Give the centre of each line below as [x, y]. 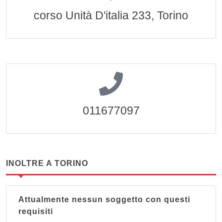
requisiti [36, 211]
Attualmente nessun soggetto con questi [104, 199]
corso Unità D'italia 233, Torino [111, 15]
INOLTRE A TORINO [47, 163]
